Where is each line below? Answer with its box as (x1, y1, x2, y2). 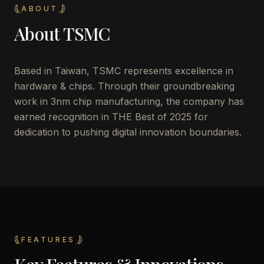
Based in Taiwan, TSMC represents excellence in (14, 65, 233, 77)
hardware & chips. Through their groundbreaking (14, 80, 235, 92)
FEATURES (21, 235, 75, 244)
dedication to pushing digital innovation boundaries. (14, 126, 242, 138)
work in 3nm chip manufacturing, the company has (14, 95, 244, 107)
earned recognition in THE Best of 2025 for (14, 111, 208, 123)
